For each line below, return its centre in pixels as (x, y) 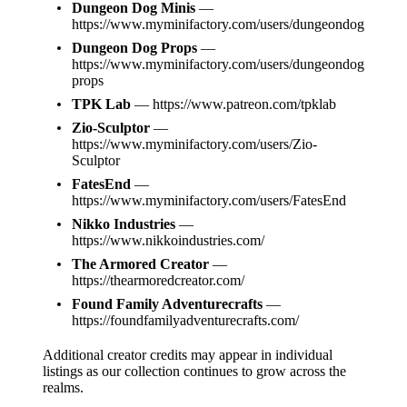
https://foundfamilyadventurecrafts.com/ (185, 320)
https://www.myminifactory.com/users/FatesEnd (209, 200)
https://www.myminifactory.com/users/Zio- (194, 144)
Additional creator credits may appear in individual (188, 355)
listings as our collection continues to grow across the (194, 371)
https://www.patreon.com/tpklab (244, 104)
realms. (63, 387)
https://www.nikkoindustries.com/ (168, 240)
